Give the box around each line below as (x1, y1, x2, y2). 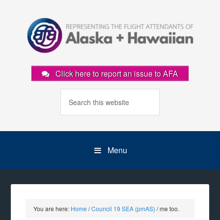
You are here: (33, 204, 71, 213)
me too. (158, 204, 180, 213)
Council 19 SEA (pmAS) (91, 204, 156, 213)
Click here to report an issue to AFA (54, 68, 178, 79)
